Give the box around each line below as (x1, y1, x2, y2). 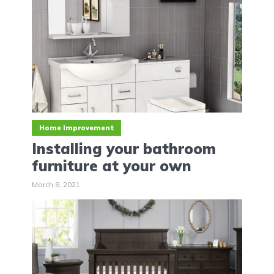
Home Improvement (39, 123, 114, 132)
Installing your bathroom (32, 139, 216, 158)
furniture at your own (32, 156, 191, 175)
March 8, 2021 (32, 179, 80, 189)
